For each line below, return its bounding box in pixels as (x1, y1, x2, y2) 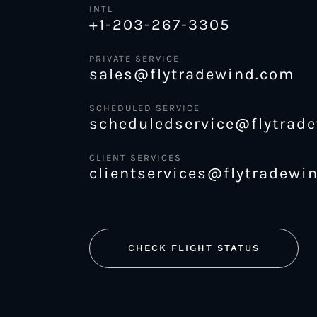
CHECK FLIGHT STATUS (128, 242, 260, 253)
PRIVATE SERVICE (89, 52, 180, 64)
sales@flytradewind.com (89, 64, 295, 83)
